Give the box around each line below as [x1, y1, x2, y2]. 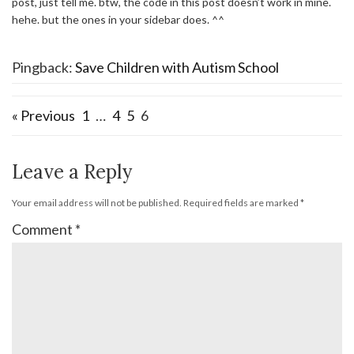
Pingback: [12, 58, 75, 76]
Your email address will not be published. [12, 196, 182, 209]
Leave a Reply [12, 159, 132, 184]
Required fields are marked [183, 196, 300, 209]
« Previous [12, 106, 75, 124]
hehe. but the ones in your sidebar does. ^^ [12, 12, 224, 26]
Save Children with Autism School [75, 58, 279, 76]
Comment [12, 220, 75, 238]
